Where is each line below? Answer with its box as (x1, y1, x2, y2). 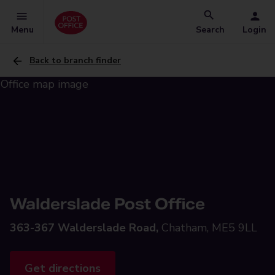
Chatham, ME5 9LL (161, 220, 257, 235)
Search (196, 24, 225, 36)
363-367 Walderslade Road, (10, 220, 158, 235)
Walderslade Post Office (10, 195, 205, 214)
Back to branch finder (29, 55, 121, 66)
